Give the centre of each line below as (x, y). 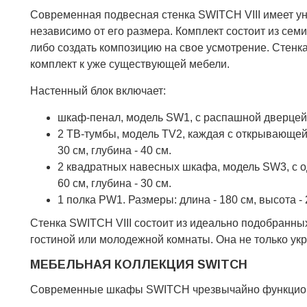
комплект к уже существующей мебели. (131, 64)
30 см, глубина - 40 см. (114, 150)
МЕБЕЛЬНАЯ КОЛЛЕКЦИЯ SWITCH (139, 265)
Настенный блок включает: (98, 91)
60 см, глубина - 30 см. (114, 183)
